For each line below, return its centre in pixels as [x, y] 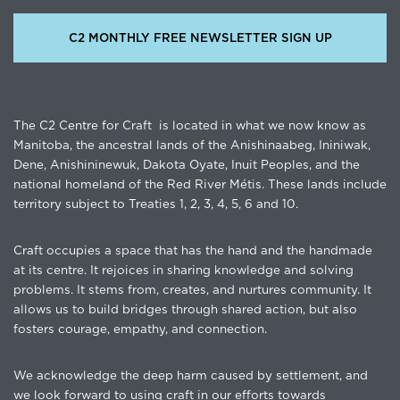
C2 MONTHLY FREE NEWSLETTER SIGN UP [200, 38]
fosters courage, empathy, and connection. [140, 329]
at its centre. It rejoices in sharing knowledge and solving [183, 270]
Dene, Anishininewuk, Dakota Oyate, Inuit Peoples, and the [187, 165]
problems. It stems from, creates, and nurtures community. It [192, 290]
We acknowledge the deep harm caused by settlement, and [191, 375]
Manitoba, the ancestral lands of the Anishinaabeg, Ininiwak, [192, 145]
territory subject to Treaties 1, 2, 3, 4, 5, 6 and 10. [156, 204]
